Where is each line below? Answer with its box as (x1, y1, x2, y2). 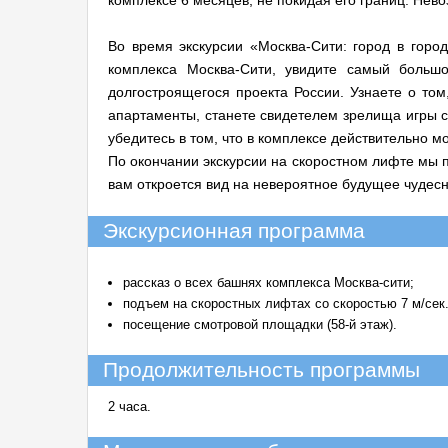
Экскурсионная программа (103, 219, 365, 243)
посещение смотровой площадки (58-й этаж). (123, 317, 401, 332)
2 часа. (108, 399, 151, 414)
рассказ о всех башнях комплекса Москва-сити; (123, 275, 414, 290)
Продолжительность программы (103, 358, 420, 382)
